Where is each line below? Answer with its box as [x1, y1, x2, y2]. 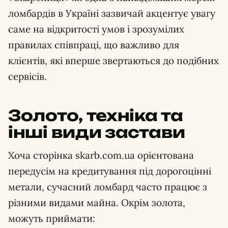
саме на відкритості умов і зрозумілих [8, 22, 184, 35]
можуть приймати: [8, 212, 95, 224]
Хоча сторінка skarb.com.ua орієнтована [8, 149, 194, 161]
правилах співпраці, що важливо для [8, 38, 179, 51]
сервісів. [8, 70, 47, 82]
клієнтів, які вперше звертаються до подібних [8, 54, 219, 67]
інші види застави [8, 122, 185, 141]
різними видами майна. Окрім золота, [8, 196, 185, 209]
